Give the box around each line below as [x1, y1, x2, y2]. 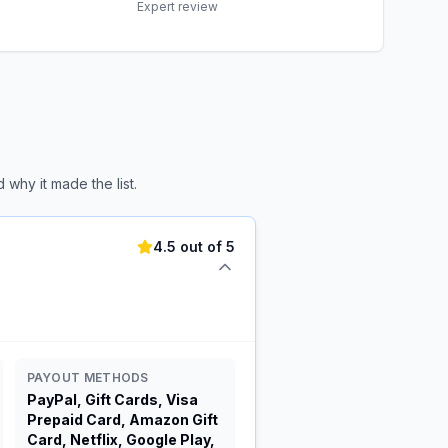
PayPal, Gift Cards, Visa [26, 391, 198, 408]
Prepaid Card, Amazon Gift [26, 411, 218, 428]
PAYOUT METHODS [26, 370, 149, 385]
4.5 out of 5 [153, 238, 235, 255]
